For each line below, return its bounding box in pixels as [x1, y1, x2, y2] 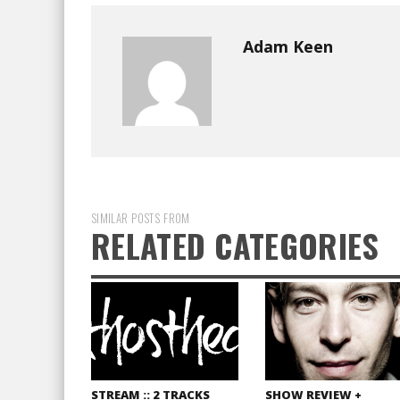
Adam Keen [243, 36, 333, 57]
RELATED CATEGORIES [91, 221, 379, 269]
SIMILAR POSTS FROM [91, 209, 190, 227]
